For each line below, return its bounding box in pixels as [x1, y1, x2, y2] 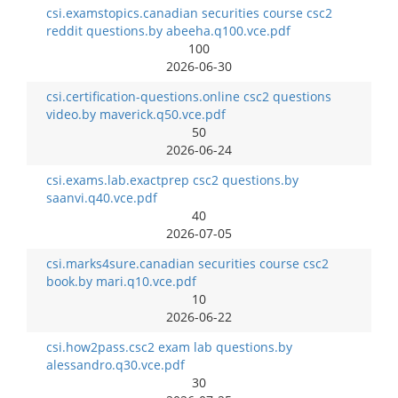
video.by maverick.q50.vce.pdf [46, 106, 226, 123]
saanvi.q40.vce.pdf [46, 189, 157, 206]
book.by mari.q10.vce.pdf [46, 273, 196, 290]
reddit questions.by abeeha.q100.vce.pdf [46, 22, 291, 39]
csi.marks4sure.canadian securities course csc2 [46, 255, 329, 272]
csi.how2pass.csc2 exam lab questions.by [46, 338, 292, 355]
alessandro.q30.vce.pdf [46, 356, 185, 373]
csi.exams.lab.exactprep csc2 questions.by [46, 171, 298, 188]
